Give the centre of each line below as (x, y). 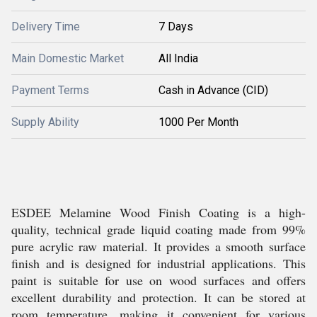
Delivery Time (46, 27)
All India (178, 58)
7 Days (176, 27)
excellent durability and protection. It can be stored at (158, 297)
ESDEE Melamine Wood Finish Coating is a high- (158, 212)
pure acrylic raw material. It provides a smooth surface (158, 246)
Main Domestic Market (68, 58)
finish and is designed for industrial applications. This (158, 263)
